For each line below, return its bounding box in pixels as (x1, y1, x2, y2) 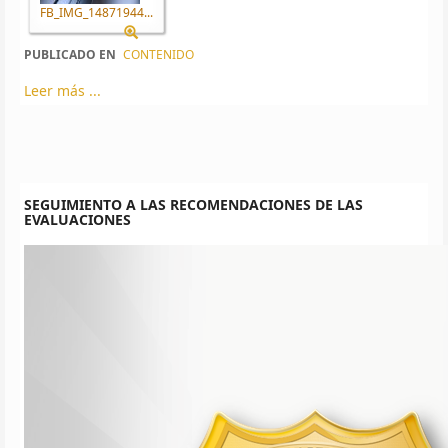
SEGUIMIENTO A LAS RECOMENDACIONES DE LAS (24, 194, 363, 214)
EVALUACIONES (24, 209, 131, 229)
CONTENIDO (123, 45, 194, 63)
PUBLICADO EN (24, 45, 116, 63)
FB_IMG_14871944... (40, 3, 153, 21)
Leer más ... (24, 80, 101, 100)
